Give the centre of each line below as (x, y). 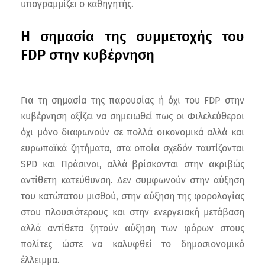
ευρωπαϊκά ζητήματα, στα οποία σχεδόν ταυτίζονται (132, 148)
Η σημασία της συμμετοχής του (132, 36)
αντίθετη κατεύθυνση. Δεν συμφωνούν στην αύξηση (132, 180)
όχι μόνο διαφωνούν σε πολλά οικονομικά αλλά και (132, 132)
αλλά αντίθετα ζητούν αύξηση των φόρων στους (132, 228)
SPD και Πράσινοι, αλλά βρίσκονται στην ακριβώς (132, 164)
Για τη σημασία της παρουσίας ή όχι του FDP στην (132, 100)
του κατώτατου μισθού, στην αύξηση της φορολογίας (132, 196)
